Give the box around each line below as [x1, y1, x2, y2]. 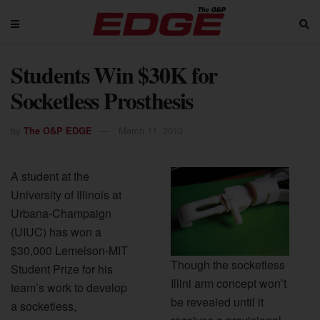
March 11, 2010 [119, 123, 183, 137]
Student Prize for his [11, 260, 113, 277]
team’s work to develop [11, 279, 127, 296]
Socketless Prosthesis [11, 84, 194, 117]
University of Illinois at [11, 186, 121, 203]
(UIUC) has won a [11, 223, 101, 240]
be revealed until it [171, 294, 264, 311]
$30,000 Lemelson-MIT [11, 241, 128, 259]
